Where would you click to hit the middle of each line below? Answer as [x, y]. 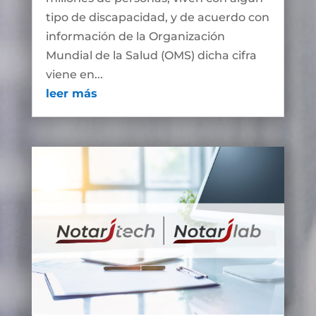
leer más [71, 94]
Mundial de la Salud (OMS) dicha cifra [151, 56]
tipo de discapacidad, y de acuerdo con [157, 18]
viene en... [74, 75]
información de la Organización [135, 37]
